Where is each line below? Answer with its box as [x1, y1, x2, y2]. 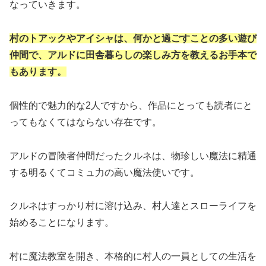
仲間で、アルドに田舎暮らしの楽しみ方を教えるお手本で [9, 50, 256, 60]
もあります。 [9, 66, 66, 77]
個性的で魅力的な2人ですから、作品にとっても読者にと [9, 100, 252, 110]
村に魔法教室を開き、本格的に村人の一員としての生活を [9, 251, 256, 262]
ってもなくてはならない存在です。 [9, 116, 161, 127]
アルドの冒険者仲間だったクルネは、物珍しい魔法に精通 [9, 150, 256, 161]
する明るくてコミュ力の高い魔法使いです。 [9, 167, 199, 178]
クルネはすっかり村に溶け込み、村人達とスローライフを [9, 201, 256, 211]
